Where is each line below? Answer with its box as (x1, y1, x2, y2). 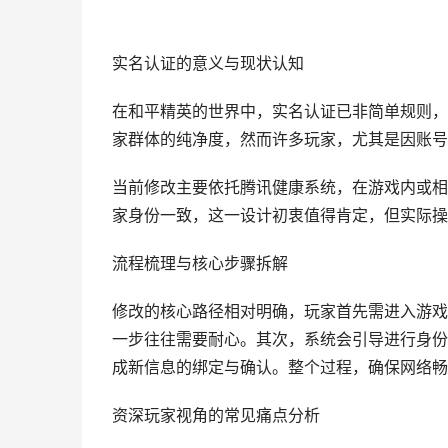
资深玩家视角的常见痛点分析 (112, 406, 320, 425)
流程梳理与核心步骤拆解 (112, 254, 288, 273)
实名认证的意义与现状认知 (112, 54, 304, 73)
